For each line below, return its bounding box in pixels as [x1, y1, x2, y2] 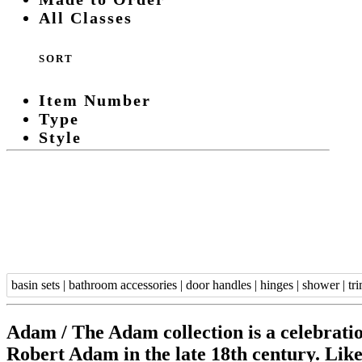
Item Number [39, 90, 151, 109]
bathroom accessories [69, 277, 177, 292]
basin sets [11, 277, 60, 292]
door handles [186, 277, 251, 292]
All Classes [39, 9, 133, 27]
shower [302, 277, 339, 292]
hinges [260, 277, 293, 292]
